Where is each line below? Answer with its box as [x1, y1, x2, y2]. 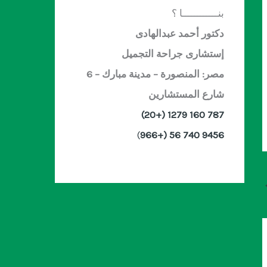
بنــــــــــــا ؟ [172, 7, 224, 19]
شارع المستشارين [148, 88, 224, 100]
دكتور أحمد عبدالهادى [133, 27, 224, 39]
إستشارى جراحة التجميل [122, 47, 224, 60]
